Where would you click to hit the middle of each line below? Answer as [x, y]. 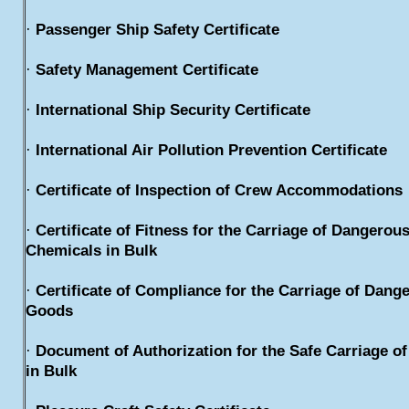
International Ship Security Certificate [173, 110]
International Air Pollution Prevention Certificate [212, 150]
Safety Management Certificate [147, 70]
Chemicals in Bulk [92, 251]
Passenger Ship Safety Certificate [158, 30]
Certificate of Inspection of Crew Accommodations [220, 190]
